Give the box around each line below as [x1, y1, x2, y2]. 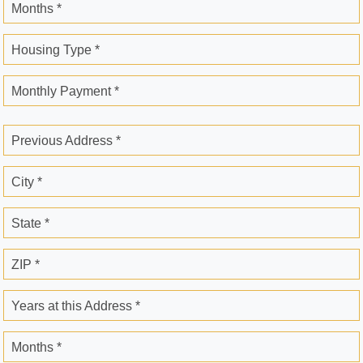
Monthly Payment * [11, 84, 119, 99]
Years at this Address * [11, 299, 140, 314]
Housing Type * [11, 43, 100, 58]
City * [11, 175, 42, 190]
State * [11, 216, 49, 231]
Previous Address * [11, 134, 121, 148]
